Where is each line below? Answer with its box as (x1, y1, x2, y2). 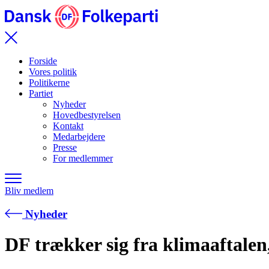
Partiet (29, 88, 53, 99)
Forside (29, 56, 57, 67)
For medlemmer (53, 153, 113, 164)
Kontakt (53, 121, 83, 131)
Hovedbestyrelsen (53, 110, 121, 121)
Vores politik (29, 67, 77, 77)
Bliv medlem (5, 186, 53, 196)
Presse (53, 142, 77, 153)
